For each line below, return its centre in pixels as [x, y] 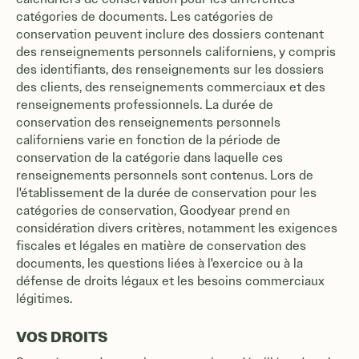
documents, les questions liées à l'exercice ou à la [159, 263]
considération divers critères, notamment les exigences [177, 228]
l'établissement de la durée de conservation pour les [166, 193]
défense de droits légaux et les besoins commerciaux [170, 281]
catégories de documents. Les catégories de [145, 16]
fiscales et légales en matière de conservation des [161, 246]
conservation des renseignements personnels [148, 122]
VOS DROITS [62, 337]
